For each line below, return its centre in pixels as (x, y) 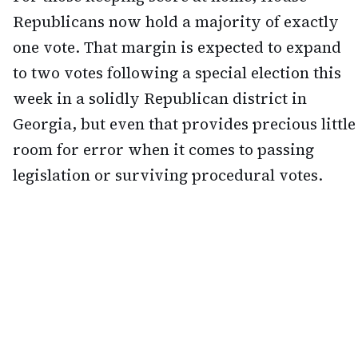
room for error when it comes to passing (163, 150)
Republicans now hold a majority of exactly (176, 22)
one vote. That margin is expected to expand (177, 48)
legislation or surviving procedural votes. (168, 175)
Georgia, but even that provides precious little (184, 124)
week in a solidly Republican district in (160, 99)
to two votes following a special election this (177, 73)
